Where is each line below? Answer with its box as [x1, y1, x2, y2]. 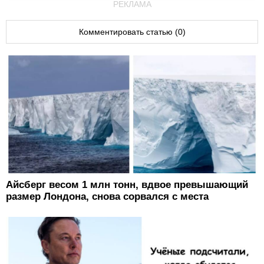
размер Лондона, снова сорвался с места [6, 191, 209, 203]
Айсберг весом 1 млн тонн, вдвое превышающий [6, 179, 248, 191]
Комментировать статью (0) [78, 27, 186, 37]
